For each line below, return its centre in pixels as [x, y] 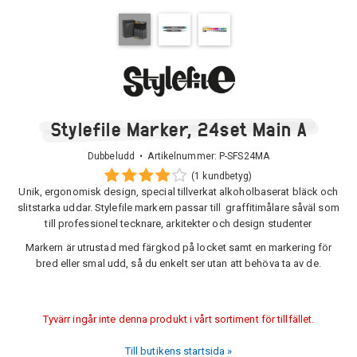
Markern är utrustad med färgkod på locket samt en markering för [178, 247]
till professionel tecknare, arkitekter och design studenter [178, 224]
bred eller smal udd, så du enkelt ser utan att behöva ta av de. [178, 263]
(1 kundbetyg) [222, 176]
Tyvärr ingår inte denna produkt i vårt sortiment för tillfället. [178, 319]
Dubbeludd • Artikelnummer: [154, 156]
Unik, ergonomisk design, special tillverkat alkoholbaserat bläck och [178, 192]
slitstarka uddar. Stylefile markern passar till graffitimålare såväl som [178, 208]
